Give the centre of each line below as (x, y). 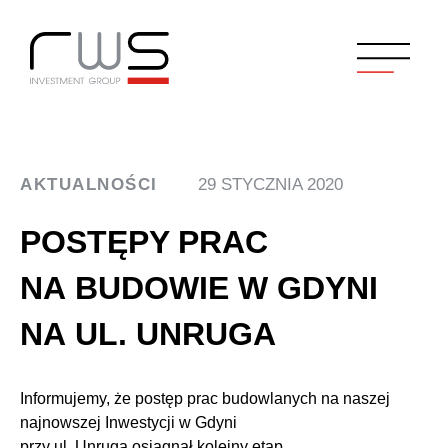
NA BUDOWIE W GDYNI (199, 288)
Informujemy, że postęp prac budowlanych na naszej (205, 398)
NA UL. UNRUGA (148, 334)
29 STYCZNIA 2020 (270, 184)
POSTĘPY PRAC (144, 242)
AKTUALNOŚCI (89, 184)
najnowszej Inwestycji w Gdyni (128, 422)
